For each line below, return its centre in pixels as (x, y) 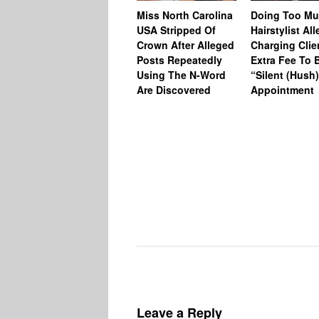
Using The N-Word (181, 75)
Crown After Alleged (185, 45)
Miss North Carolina (185, 15)
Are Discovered (174, 90)
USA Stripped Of (176, 30)
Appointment (282, 90)
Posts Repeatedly (179, 60)
